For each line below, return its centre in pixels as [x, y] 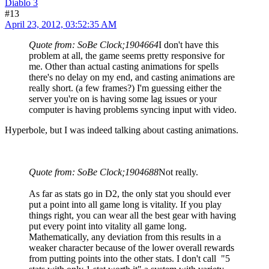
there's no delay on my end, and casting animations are [132, 77]
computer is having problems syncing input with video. [133, 109]
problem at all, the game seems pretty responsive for [127, 55]
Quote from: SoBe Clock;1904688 [94, 172]
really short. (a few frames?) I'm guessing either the [125, 88]
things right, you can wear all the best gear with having [132, 215]
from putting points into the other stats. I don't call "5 [129, 258]
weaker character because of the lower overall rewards [131, 247]
